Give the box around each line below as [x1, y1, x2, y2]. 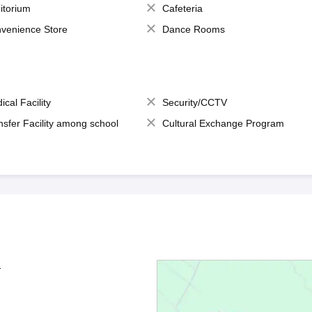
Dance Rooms [162, 24, 225, 35]
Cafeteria [162, 3, 203, 14]
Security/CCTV [162, 97, 227, 108]
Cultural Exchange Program [162, 118, 284, 129]
